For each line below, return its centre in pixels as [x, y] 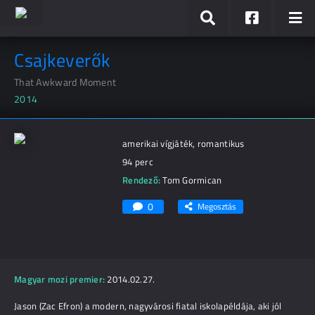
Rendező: [142, 180]
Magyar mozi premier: [60, 279]
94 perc [138, 162]
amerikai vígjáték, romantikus [184, 143]
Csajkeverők [62, 60]
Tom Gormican [192, 180]
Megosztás [217, 206]
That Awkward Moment [65, 82]
